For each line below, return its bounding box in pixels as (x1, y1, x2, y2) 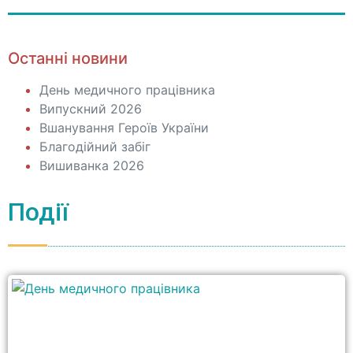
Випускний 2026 (39, 101, 142, 117)
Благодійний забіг (39, 139, 150, 154)
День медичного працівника (39, 82, 215, 98)
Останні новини (8, 49, 128, 68)
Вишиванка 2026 (39, 158, 144, 173)
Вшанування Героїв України (39, 120, 209, 136)
